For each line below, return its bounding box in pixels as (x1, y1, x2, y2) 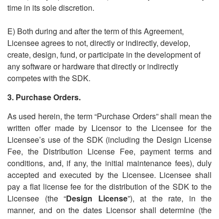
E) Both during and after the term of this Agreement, (7, 25, 184, 37)
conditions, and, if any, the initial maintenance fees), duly (7, 157, 212, 169)
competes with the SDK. (7, 72, 90, 84)
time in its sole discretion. (7, 2, 94, 13)
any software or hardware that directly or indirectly (7, 61, 178, 72)
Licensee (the (7, 193, 64, 204)
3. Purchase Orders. (7, 91, 81, 103)
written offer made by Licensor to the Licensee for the (7, 122, 212, 133)
